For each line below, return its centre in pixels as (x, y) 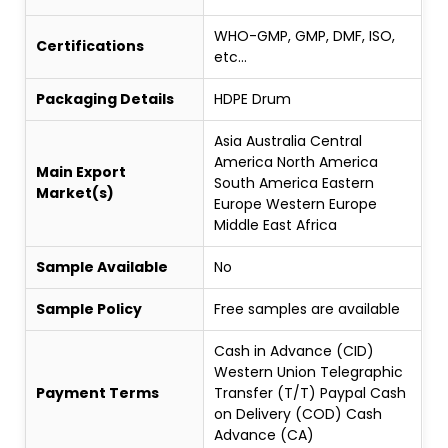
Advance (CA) (264, 434)
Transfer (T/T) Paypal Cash (310, 392)
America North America (296, 161)
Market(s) (75, 192)
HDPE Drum (253, 98)
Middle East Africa (276, 224)
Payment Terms (98, 392)
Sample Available (102, 266)
